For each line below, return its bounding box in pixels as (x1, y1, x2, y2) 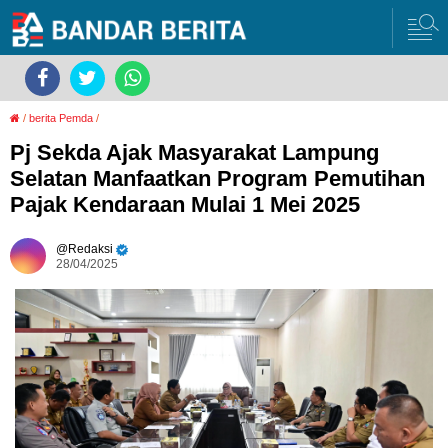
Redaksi (68, 242, 113, 256)
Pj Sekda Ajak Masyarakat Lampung (10, 140, 379, 165)
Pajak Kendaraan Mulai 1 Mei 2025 (10, 192, 360, 217)
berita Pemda (29, 112, 93, 124)
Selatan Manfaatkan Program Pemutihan (10, 166, 425, 191)
